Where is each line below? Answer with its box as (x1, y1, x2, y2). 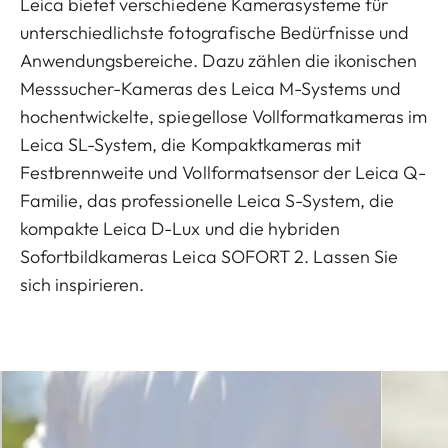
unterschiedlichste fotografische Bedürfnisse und (20, 21, 410, 45)
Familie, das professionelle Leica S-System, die (20, 189, 395, 213)
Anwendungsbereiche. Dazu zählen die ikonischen (20, 49, 418, 73)
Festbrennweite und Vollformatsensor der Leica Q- (20, 161, 427, 185)
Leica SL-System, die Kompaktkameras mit (20, 133, 361, 157)
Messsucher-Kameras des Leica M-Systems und (20, 77, 402, 101)
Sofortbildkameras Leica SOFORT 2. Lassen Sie (20, 245, 399, 269)
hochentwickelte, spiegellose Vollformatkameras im (20, 105, 428, 129)
